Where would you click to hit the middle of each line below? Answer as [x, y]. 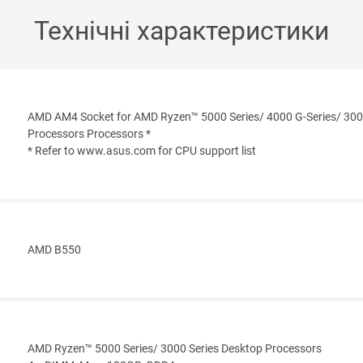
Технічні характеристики [181, 31]
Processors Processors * [89, 135]
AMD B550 [54, 250]
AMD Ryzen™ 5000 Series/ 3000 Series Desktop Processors [175, 349]
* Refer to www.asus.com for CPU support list [142, 152]
